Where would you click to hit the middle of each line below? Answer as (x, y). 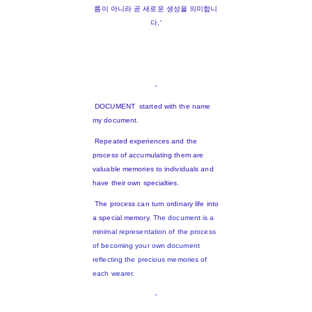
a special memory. (123, 218)
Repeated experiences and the (145, 141)
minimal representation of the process (154, 232)
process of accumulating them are (148, 155)
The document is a (184, 218)
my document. (117, 120)
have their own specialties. (136, 183)
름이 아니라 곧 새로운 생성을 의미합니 (156, 9)
